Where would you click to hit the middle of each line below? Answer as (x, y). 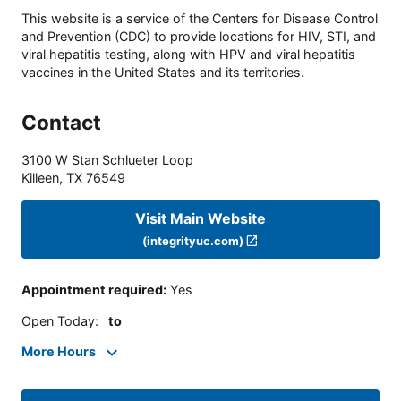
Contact (61, 123)
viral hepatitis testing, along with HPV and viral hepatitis (188, 55)
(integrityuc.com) (192, 240)
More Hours (59, 352)
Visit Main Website (200, 218)
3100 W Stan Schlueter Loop (107, 160)
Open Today (58, 320)
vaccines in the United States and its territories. (163, 73)
